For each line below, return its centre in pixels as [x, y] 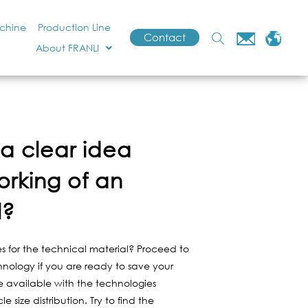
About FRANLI [68, 48]
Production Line [74, 27]
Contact [165, 37]
